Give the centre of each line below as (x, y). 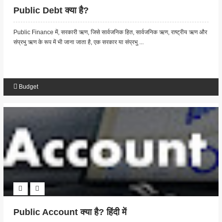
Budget (28, 87)
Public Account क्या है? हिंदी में (70, 212)
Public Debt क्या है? (51, 11)
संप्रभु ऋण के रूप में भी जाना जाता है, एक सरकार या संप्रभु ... (78, 42)
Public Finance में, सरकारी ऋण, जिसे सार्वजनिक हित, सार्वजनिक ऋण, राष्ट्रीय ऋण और (110, 32)
